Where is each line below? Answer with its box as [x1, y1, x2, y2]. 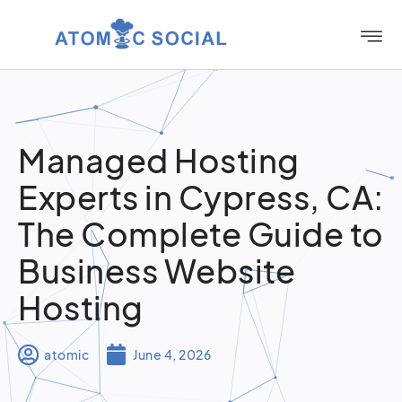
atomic [44, 345, 89, 363]
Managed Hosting [18, 140, 300, 180]
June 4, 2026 [133, 345, 211, 363]
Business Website [18, 250, 295, 291]
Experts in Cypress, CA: [18, 177, 384, 217]
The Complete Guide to [18, 214, 384, 254]
